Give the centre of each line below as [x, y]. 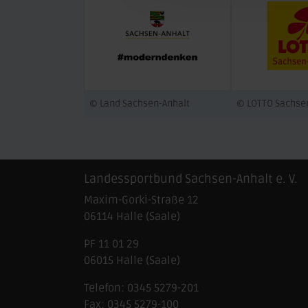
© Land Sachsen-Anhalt [140, 104]
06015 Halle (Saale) [132, 261]
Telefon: [106, 288]
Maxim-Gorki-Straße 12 [141, 200]
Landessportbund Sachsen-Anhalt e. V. [191, 179]
